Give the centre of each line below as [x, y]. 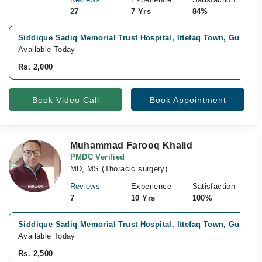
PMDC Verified [97, 157]
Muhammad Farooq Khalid [131, 145]
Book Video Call [65, 100]
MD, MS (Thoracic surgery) [119, 169]
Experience [151, 186]
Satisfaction [214, 186]
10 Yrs [143, 198]
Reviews [85, 186]
